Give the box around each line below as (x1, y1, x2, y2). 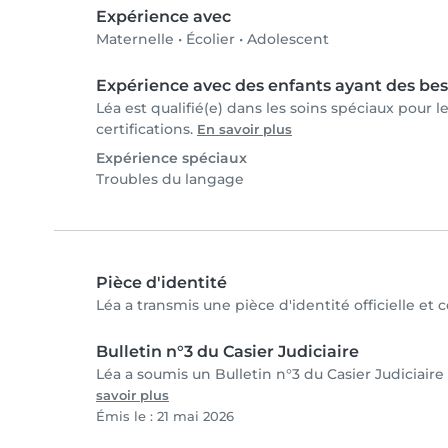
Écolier (186, 30, 235, 49)
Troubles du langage (96, 170, 244, 189)
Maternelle (96, 30, 174, 49)
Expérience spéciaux (96, 149, 247, 168)
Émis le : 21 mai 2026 (96, 409, 234, 425)
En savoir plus (197, 122, 292, 138)
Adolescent (247, 30, 329, 49)
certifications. (96, 120, 197, 139)
